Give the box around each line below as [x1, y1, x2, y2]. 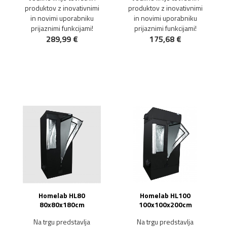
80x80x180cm [39, 199, 85, 210]
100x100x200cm [138, 199, 192, 210]
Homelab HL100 [140, 190, 191, 201]
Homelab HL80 [39, 190, 85, 201]
